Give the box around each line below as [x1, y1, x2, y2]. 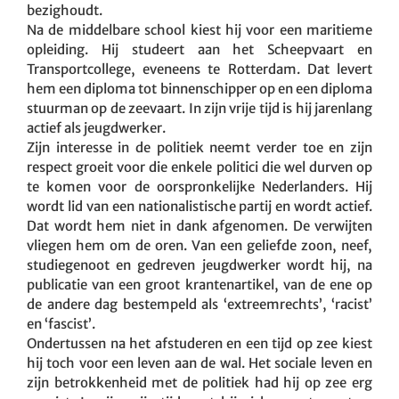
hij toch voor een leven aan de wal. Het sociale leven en [27, 354, 372, 371]
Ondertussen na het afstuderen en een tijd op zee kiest [27, 334, 372, 352]
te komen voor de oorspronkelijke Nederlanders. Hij [27, 177, 372, 195]
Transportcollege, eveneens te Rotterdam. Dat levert [27, 60, 372, 77]
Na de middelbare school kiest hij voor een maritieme [27, 20, 372, 38]
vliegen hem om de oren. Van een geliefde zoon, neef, [27, 236, 372, 254]
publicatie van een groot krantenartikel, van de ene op [27, 275, 372, 293]
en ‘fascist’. [27, 314, 95, 332]
